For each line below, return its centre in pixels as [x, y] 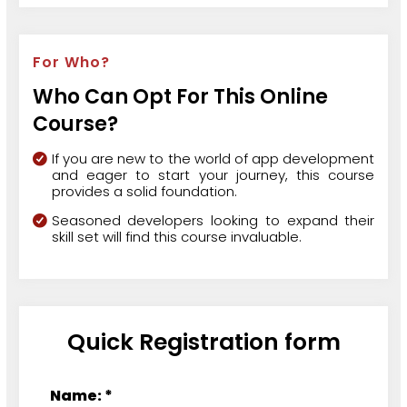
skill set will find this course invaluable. [176, 237]
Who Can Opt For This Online [180, 96]
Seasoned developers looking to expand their [213, 221]
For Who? [71, 62]
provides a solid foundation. [144, 192]
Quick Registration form [203, 342]
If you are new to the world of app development [213, 159]
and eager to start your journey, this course [213, 175]
